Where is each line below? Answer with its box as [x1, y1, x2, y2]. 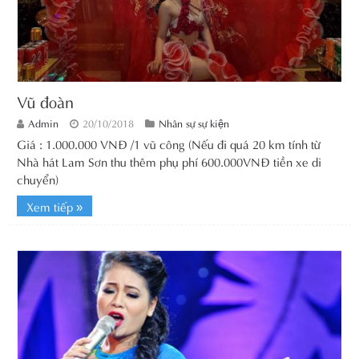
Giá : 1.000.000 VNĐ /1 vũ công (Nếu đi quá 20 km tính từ [17, 134, 321, 152]
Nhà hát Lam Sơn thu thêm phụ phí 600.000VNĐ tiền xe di [17, 151, 321, 170]
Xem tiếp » [26, 196, 83, 215]
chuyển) [17, 169, 58, 188]
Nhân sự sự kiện [159, 115, 229, 130]
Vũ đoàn [17, 88, 74, 112]
